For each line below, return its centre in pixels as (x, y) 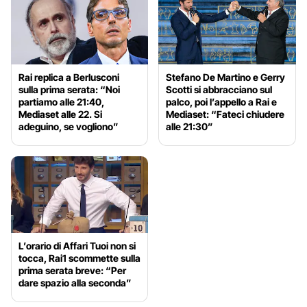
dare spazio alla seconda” (75, 283)
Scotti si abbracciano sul (219, 89)
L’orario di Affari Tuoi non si (77, 246)
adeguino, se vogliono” (69, 126)
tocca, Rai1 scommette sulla (79, 258)
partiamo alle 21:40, (61, 101)
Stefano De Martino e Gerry (226, 77)
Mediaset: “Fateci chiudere (225, 114)
